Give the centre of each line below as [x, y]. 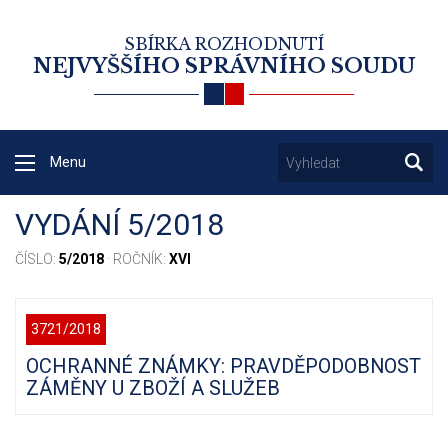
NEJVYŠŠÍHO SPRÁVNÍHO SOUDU [224, 66]
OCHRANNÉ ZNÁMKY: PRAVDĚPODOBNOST [223, 366]
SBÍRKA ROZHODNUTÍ [224, 44]
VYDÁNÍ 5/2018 [119, 225]
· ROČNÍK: [136, 259]
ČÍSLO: [37, 259]
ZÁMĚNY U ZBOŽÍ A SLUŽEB [153, 388]
